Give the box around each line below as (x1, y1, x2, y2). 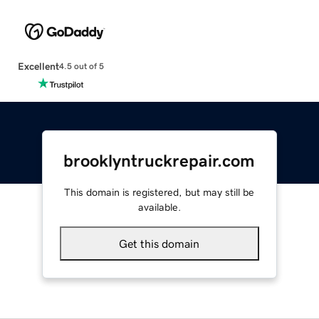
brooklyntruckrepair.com (63, 152, 256, 169)
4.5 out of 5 (58, 62, 104, 71)
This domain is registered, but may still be (64, 187, 255, 197)
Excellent (17, 61, 59, 71)
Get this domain (119, 237, 200, 249)
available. (137, 202, 181, 212)
